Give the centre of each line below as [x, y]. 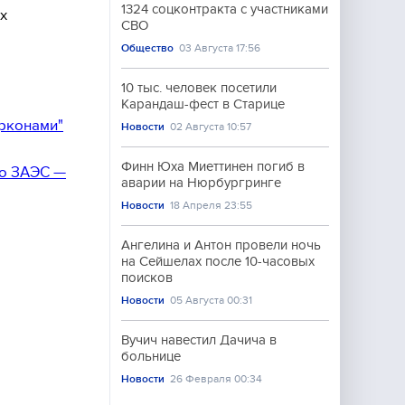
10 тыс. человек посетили [199, 88]
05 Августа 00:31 [212, 300]
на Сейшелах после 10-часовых [218, 261]
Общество [147, 48]
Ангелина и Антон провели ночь [221, 245]
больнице [151, 356]
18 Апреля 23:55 [212, 205]
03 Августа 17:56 [220, 48]
